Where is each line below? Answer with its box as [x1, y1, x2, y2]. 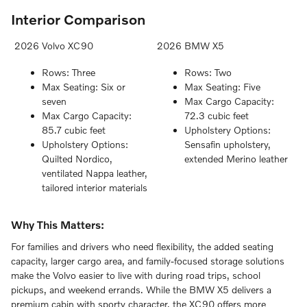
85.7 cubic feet [42, 124, 106, 136]
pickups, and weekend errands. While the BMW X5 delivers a [11, 283, 271, 295]
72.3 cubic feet [184, 110, 249, 122]
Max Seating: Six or [42, 81, 125, 93]
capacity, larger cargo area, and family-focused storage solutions [11, 254, 284, 267]
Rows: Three [42, 66, 95, 79]
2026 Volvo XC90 [14, 40, 93, 52]
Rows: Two [184, 66, 232, 79]
